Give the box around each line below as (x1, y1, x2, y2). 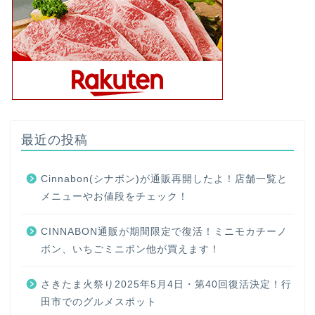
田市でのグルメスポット (41, 296, 157, 307)
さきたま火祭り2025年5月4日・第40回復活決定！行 (41, 278, 292, 290)
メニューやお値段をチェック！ (41, 191, 188, 202)
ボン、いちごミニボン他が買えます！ (41, 243, 220, 255)
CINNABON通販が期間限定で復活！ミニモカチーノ (41, 226, 288, 237)
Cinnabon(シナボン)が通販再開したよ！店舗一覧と (41, 173, 288, 184)
